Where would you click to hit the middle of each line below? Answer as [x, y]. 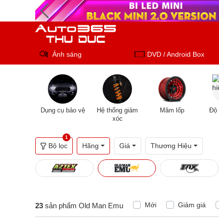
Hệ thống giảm [117, 110]
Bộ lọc [58, 146]
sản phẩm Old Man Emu [83, 206]
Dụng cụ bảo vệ [63, 110]
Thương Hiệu [171, 146]
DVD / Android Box [176, 54]
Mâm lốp [172, 110]
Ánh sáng [67, 54]
